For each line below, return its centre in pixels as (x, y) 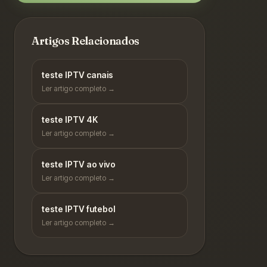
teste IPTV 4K (70, 119)
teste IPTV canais (77, 74)
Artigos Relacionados (86, 41)
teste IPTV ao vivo (79, 164)
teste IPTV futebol (78, 209)
